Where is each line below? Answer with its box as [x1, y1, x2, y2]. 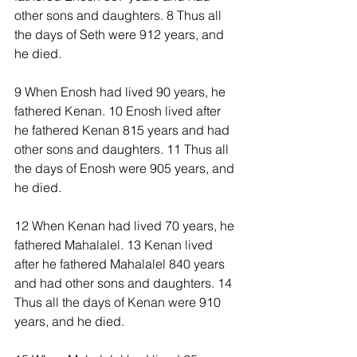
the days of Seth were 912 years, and [14, 26, 227, 43]
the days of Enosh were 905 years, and [14, 160, 237, 177]
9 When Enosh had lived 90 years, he [14, 84, 229, 100]
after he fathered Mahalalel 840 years [14, 256, 228, 273]
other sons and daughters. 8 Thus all [14, 7, 225, 24]
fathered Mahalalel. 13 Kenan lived [14, 237, 216, 253]
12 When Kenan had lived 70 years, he [14, 218, 237, 234]
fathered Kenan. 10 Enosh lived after [14, 103, 224, 120]
